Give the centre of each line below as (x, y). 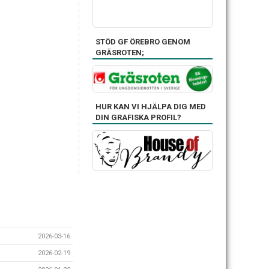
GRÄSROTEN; (120, 52)
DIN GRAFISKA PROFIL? (138, 117)
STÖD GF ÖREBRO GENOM (143, 41)
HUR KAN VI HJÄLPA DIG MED (151, 106)
